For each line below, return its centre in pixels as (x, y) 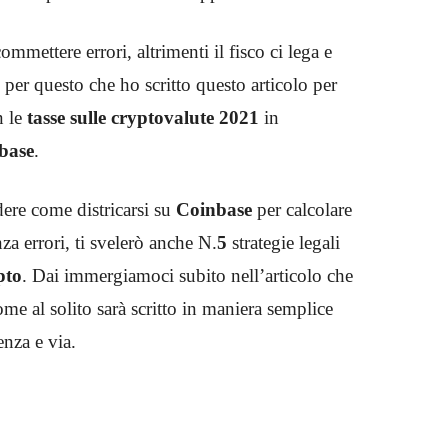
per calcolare (302, 209)
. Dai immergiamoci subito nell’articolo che (187, 275)
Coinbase (214, 209)
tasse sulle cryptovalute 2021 (143, 117)
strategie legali (283, 242)
